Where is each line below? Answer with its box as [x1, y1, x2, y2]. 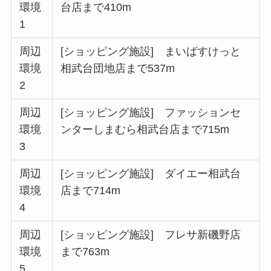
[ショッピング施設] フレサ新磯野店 [60, 229, 241, 241]
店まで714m [60, 184, 121, 197]
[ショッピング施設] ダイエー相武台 [60, 168, 241, 180]
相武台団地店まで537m [60, 62, 175, 75]
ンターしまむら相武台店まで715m [60, 123, 230, 136]
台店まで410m [60, 1, 132, 14]
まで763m [60, 246, 110, 258]
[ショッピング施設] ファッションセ [60, 106, 241, 119]
